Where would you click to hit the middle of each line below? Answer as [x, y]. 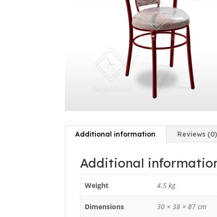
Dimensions [104, 206]
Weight [96, 185]
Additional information [116, 134]
